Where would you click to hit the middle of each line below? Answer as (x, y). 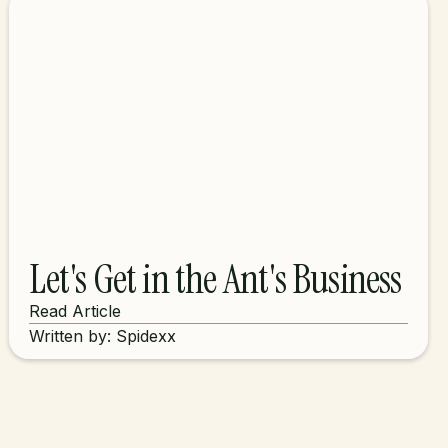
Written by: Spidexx (103, 336)
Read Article (75, 311)
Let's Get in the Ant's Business (215, 279)
